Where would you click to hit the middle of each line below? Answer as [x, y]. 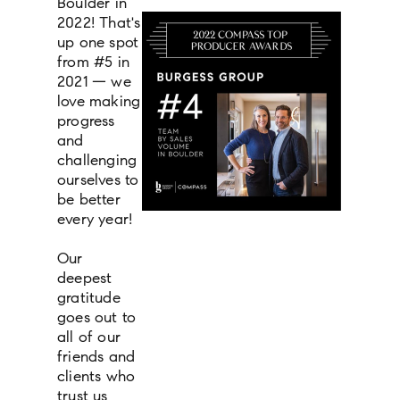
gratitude [89, 298]
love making [99, 102]
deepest [85, 279]
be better [89, 200]
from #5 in [93, 62]
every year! [95, 220]
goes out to [97, 318]
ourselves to [98, 180]
